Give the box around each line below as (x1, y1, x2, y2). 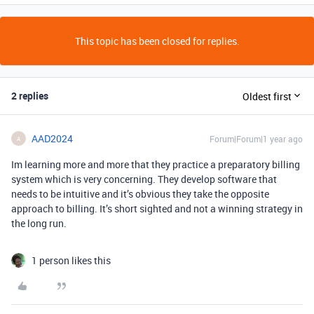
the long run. (11, 217, 69, 230)
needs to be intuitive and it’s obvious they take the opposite (11, 187, 269, 200)
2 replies (11, 89, 48, 102)
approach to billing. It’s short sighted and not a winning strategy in (11, 202, 303, 215)
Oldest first (243, 89, 292, 103)
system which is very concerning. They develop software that (11, 172, 277, 186)
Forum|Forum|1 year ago (210, 133, 303, 144)
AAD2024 (32, 132, 73, 145)
